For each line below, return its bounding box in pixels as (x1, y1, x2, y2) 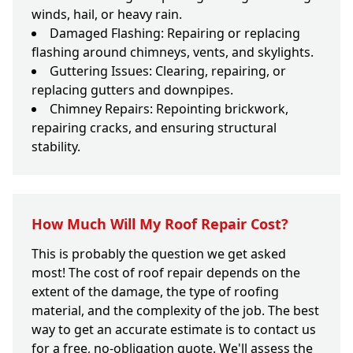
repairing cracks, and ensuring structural (32, 119, 277, 137)
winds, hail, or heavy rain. (32, 6, 182, 24)
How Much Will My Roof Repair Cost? (32, 214, 288, 234)
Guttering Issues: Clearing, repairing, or (50, 62, 286, 80)
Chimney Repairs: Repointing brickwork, (50, 100, 288, 118)
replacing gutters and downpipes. (32, 81, 233, 99)
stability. (32, 138, 80, 156)
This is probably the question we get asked (32, 245, 286, 263)
